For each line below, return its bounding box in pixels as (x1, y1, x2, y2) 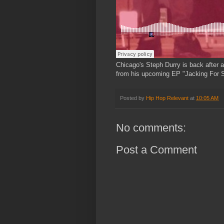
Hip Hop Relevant (146, 95, 188, 101)
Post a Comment (116, 143, 197, 156)
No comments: (116, 121, 186, 134)
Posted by (120, 95, 146, 101)
